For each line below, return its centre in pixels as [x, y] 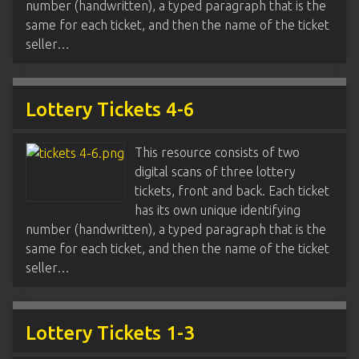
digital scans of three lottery [215, 171]
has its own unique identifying [218, 210]
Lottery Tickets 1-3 [110, 333]
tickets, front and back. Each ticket [232, 191]
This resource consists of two [217, 152]
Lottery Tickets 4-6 [110, 109]
